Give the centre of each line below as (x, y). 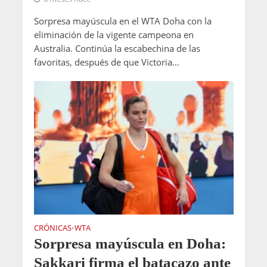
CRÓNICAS (52, 228)
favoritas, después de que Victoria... (106, 62)
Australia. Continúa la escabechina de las (117, 49)
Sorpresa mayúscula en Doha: (130, 243)
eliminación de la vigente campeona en (114, 35)
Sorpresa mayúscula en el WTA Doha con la (122, 21)
